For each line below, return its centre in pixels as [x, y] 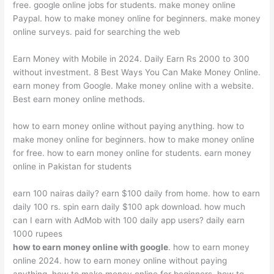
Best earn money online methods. [79, 99]
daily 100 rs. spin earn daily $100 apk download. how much [129, 206]
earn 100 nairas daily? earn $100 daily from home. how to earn [137, 193]
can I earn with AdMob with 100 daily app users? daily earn [129, 220]
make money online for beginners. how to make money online [134, 139]
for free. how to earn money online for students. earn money [132, 153]
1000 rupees [38, 233]
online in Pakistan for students [72, 166]
